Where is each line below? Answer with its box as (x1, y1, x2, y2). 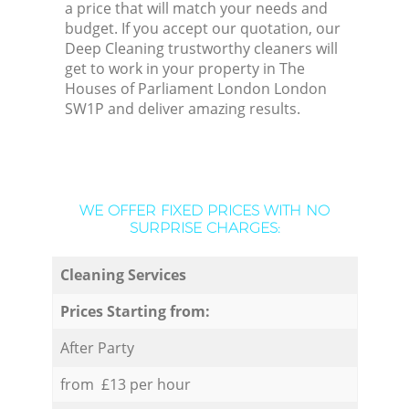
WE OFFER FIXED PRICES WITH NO (79, 202, 330, 220)
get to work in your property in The (65, 58, 306, 79)
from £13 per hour (59, 373, 191, 394)
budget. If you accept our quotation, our (65, 18, 341, 39)
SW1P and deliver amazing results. (65, 99, 301, 120)
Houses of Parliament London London (65, 79, 328, 100)
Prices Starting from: (59, 300, 210, 321)
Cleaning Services (59, 264, 186, 285)
